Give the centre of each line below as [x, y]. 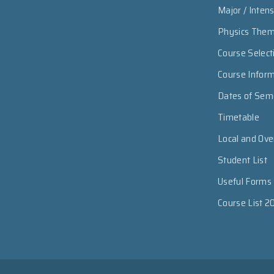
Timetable [239, 117]
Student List [243, 160]
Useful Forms [245, 181]
